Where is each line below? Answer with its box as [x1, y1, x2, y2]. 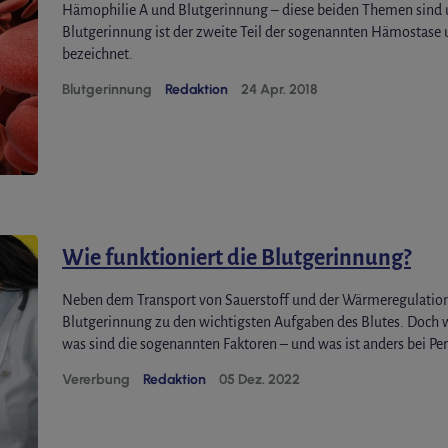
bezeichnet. [62, 46, 133, 62]
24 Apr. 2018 [241, 81, 318, 98]
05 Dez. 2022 [219, 371, 300, 388]
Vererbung [62, 371, 130, 388]
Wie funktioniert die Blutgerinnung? [62, 246, 411, 270]
